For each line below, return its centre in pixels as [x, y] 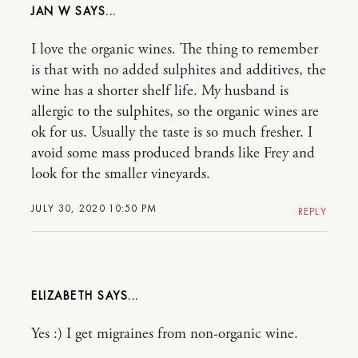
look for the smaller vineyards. [121, 174]
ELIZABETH [64, 296]
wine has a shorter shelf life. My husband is [160, 91]
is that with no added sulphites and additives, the [179, 70]
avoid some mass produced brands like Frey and [173, 153]
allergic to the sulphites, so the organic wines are [175, 112]
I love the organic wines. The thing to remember [175, 50]
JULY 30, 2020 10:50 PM [94, 208]
